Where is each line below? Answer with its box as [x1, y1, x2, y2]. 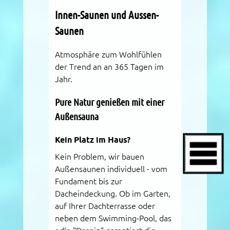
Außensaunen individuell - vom [54, 164, 167, 174]
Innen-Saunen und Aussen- [54, 9, 159, 22]
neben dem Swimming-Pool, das [54, 213, 171, 223]
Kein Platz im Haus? [54, 135, 130, 145]
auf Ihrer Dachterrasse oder [54, 201, 155, 210]
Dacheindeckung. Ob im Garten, [54, 188, 170, 198]
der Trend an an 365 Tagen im [54, 62, 164, 71]
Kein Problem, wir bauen [54, 151, 144, 161]
